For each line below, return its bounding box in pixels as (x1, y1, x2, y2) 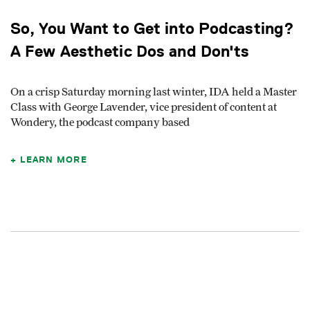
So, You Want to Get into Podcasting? (10, 19, 295, 38)
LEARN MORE (20, 153, 87, 166)
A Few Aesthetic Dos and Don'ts (10, 42, 250, 61)
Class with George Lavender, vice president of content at (10, 102, 277, 113)
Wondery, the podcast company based (10, 117, 190, 129)
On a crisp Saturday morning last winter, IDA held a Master (10, 86, 297, 98)
